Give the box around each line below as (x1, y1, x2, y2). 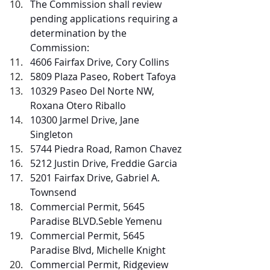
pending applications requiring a (30, 12, 180, 25)
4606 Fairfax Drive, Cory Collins (30, 55, 169, 69)
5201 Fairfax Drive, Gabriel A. (30, 171, 162, 184)
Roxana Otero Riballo (30, 99, 126, 112)
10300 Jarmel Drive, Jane (30, 113, 142, 127)
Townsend (30, 186, 77, 199)
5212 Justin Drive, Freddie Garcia (30, 157, 177, 170)
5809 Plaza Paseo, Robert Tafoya (30, 70, 176, 83)
